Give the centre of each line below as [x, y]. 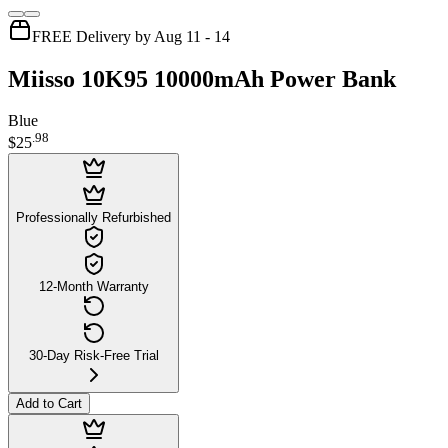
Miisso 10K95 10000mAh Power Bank [202, 78]
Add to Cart [49, 403]
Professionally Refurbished [93, 217]
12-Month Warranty [93, 286]
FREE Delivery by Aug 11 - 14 [131, 36]
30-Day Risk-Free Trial [93, 355]
